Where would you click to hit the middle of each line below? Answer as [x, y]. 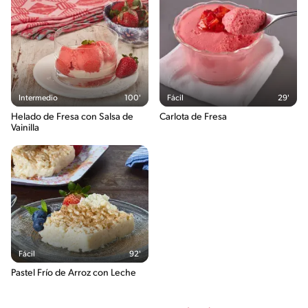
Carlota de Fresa [193, 117]
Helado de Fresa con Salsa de [72, 117]
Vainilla [25, 128]
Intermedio [38, 98]
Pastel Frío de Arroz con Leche [74, 273]
